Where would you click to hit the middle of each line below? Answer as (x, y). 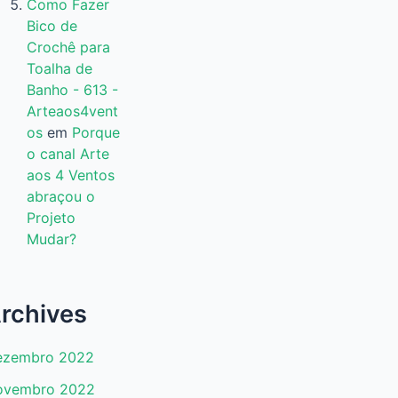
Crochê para (68, 48)
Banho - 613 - (72, 90)
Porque (96, 133)
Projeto (51, 218)
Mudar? (51, 239)
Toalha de (59, 69)
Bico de (52, 26)
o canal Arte (68, 154)
